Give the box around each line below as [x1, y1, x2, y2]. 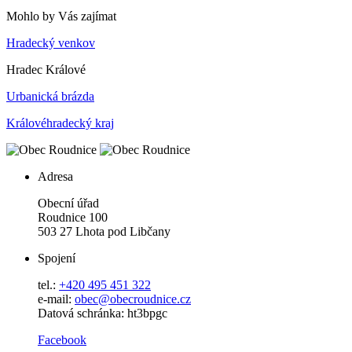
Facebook [38, 333, 86, 347]
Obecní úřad [38, 196, 99, 211]
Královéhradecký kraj [6, 116, 114, 130]
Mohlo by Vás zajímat [6, 9, 116, 24]
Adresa [38, 170, 73, 184]
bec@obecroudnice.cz [81, 292, 191, 306]
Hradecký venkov [6, 36, 95, 50]
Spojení [38, 251, 75, 266]
